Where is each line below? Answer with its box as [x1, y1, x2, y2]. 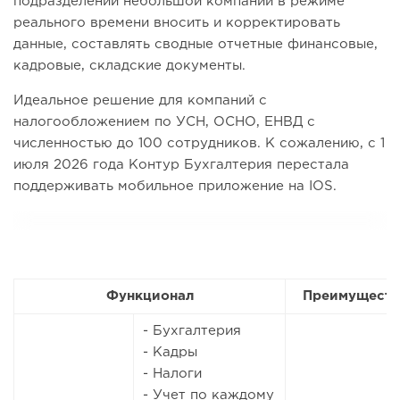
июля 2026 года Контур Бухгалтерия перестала [13, 159, 349, 171]
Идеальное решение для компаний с [13, 95, 267, 107]
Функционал [105, 290, 194, 303]
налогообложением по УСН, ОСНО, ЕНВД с [13, 116, 315, 129]
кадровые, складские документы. [13, 60, 246, 72]
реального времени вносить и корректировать [13, 17, 340, 29]
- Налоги [143, 368, 202, 380]
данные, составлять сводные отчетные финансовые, [13, 38, 378, 51]
